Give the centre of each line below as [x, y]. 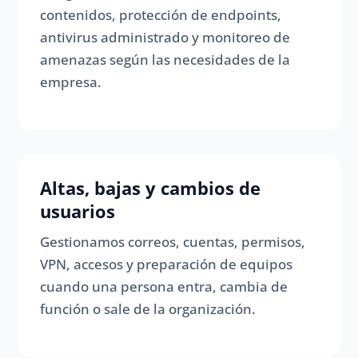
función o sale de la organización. [148, 309]
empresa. [71, 82]
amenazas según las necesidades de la [165, 60]
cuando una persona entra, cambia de [164, 287]
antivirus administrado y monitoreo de [165, 38]
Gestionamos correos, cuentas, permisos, [173, 242]
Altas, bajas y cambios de [151, 188]
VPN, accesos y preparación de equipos [167, 265]
